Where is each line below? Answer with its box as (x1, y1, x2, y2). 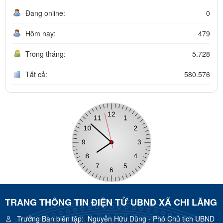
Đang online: (25, 8, 65, 18)
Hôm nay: (25, 28, 56, 39)
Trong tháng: (25, 49, 66, 59)
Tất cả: (25, 69, 47, 80)
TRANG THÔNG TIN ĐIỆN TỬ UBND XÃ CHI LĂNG (5, 196, 217, 209)
